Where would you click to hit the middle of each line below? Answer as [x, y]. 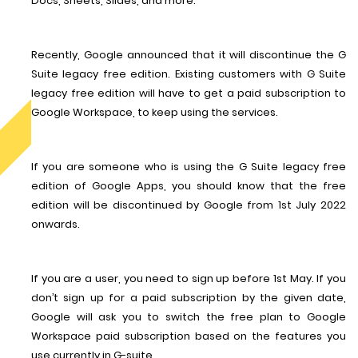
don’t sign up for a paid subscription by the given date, [189, 298]
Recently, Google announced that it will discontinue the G [189, 55]
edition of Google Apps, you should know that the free [189, 186]
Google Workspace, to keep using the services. [155, 112]
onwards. [57, 224]
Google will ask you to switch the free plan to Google [189, 317]
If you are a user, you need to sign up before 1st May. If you [189, 278]
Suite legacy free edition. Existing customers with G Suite [189, 74]
